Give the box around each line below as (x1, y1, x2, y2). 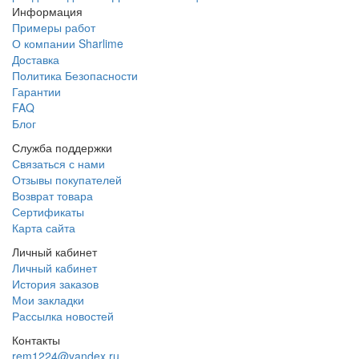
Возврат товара (12, 187, 93, 204)
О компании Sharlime (12, 34, 123, 51)
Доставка (12, 50, 59, 67)
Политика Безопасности (12, 67, 138, 83)
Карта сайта (12, 219, 75, 236)
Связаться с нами (12, 155, 105, 171)
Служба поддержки (12, 139, 112, 155)
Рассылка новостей (12, 307, 114, 324)
